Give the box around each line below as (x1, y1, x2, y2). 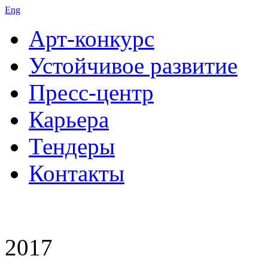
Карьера (29, 106, 109, 132)
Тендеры (29, 133, 115, 159)
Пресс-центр (29, 80, 154, 105)
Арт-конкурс (29, 26, 154, 51)
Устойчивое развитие (29, 53, 237, 78)
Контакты (29, 160, 124, 186)
